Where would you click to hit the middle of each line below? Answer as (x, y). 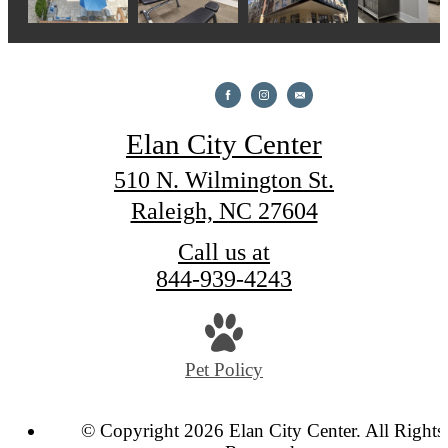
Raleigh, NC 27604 (224, 211)
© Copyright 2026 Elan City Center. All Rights (262, 431)
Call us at (224, 252)
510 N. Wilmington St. (224, 180)
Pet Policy (224, 369)
